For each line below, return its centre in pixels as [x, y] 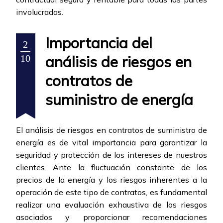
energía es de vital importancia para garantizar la [111, 143]
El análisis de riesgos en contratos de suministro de [111, 130]
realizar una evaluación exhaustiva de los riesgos [111, 205]
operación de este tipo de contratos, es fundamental [111, 192]
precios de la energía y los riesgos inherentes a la [111, 180]
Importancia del [99, 43]
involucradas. [40, 12]
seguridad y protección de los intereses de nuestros [111, 155]
